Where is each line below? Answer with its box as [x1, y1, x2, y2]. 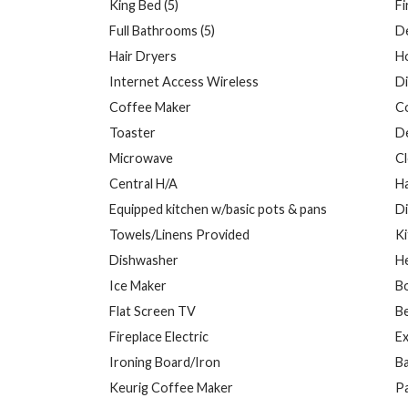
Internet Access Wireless [109, 74, 259, 89]
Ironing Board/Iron [109, 354, 220, 370]
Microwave [109, 150, 173, 166]
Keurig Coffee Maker [109, 380, 233, 395]
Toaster [109, 125, 156, 140]
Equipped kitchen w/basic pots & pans [109, 201, 327, 217]
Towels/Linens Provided [109, 227, 250, 242]
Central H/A [109, 176, 178, 191]
